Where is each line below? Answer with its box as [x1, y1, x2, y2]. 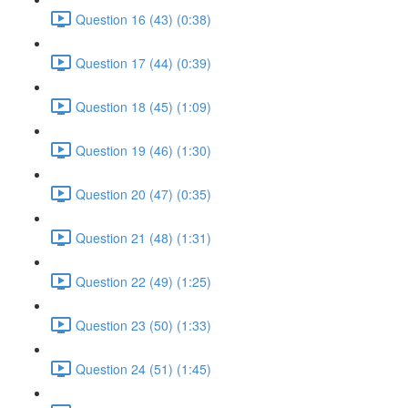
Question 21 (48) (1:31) [76, 228, 211, 247]
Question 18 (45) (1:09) [76, 97, 211, 116]
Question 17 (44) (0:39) [76, 53, 211, 72]
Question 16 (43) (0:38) [76, 9, 211, 28]
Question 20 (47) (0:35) [76, 184, 211, 203]
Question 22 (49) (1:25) [76, 271, 211, 291]
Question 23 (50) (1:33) [76, 315, 211, 334]
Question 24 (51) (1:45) [76, 359, 211, 378]
